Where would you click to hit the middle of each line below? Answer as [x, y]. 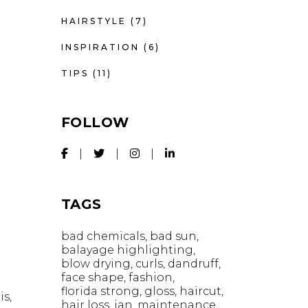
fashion [150, 277]
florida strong [100, 291]
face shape [92, 277]
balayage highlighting [127, 250]
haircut [200, 291]
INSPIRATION [100, 47]
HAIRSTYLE [93, 21]
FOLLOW [95, 122]
